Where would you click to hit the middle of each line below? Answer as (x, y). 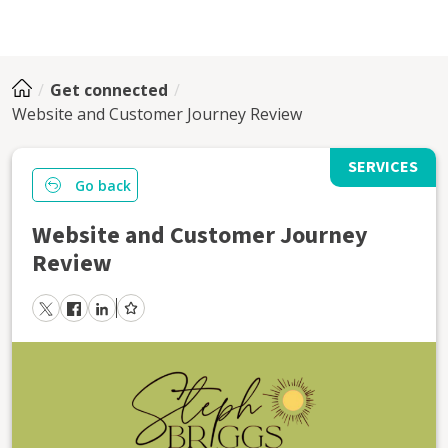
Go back (103, 185)
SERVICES (383, 167)
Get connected (109, 90)
